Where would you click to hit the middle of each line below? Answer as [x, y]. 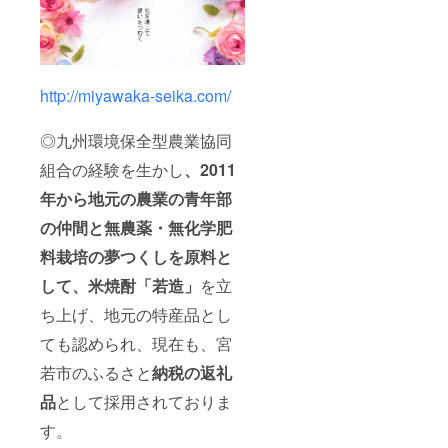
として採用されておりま [144, 401]
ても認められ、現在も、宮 [136, 343]
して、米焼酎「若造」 [120, 285]
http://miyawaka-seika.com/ [135, 95]
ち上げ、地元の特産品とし [136, 314]
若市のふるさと [96, 372]
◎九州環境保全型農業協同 [136, 140]
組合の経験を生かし [112, 169]
